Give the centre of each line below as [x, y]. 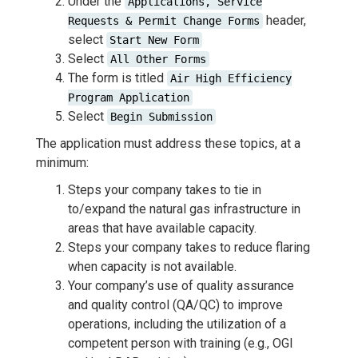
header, [284, 20]
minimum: [62, 162]
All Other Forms [158, 59]
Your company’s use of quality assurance [181, 285]
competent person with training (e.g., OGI [181, 343]
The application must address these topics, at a [168, 143]
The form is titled [117, 78]
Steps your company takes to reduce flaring [189, 247]
